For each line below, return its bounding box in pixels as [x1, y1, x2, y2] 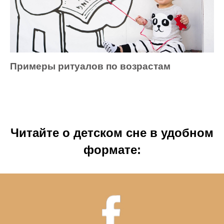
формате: [83, 142, 141, 156]
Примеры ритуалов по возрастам [10, 60, 170, 71]
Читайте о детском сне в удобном [10, 125, 213, 139]
